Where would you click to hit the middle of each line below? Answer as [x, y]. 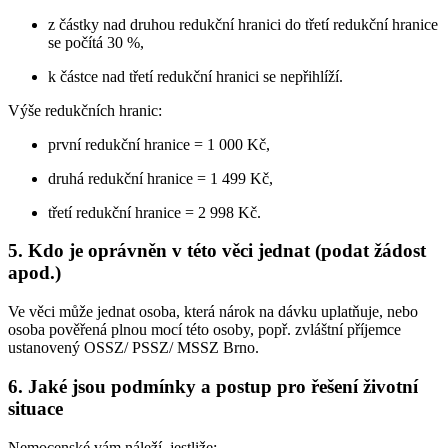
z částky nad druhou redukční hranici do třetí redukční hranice [243, 24]
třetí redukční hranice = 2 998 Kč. [154, 212]
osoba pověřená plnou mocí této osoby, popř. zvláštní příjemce [204, 330]
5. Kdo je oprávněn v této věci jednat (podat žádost [217, 251]
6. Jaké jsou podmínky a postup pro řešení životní [213, 386]
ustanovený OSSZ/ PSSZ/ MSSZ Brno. [133, 348]
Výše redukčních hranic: [85, 110]
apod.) [34, 273]
